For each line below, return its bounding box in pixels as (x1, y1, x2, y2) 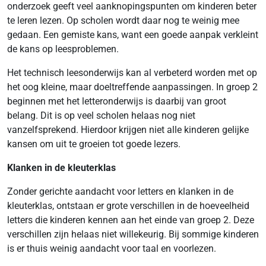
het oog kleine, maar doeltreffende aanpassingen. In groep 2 (7, 81, 258, 93)
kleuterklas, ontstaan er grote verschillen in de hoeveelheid (7, 200, 249, 211)
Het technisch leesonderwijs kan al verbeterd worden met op (7, 67, 257, 78)
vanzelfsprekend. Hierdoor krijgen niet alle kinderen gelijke (7, 124, 249, 135)
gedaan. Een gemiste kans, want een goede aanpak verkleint (7, 29, 258, 40)
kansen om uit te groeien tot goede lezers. (7, 138, 180, 150)
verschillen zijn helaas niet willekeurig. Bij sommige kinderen (7, 229, 259, 240)
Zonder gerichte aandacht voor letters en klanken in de (7, 186, 233, 197)
